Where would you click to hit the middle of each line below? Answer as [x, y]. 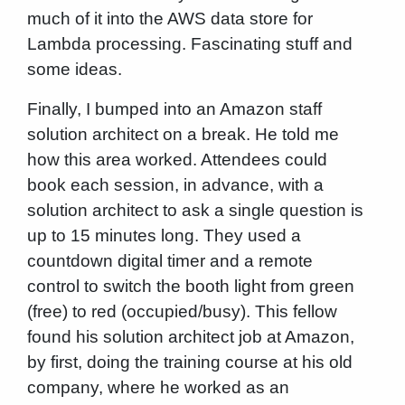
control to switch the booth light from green [190, 287]
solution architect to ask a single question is [195, 211]
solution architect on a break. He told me [183, 135]
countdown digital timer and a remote [170, 261]
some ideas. [74, 70]
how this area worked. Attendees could [177, 160]
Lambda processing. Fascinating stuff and [189, 44]
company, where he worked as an [158, 388]
